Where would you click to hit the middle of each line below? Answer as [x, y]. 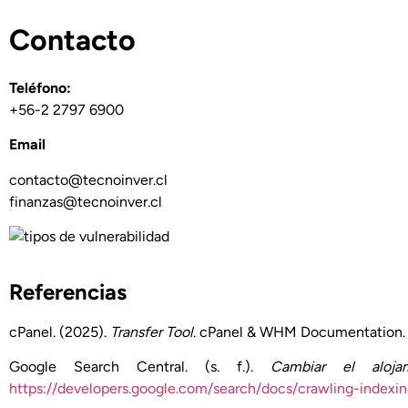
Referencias [68, 291]
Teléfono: [40, 87]
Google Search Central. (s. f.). [140, 367]
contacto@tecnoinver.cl [88, 179]
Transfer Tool [152, 331]
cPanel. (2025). [60, 331]
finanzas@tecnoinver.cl [86, 201]
